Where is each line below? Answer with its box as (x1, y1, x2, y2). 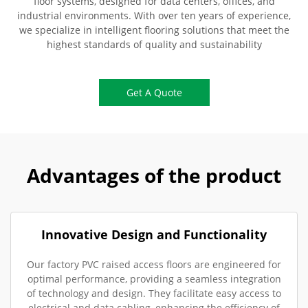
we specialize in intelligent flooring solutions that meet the (19, 23, 289, 37)
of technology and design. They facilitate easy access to (27, 287, 281, 300)
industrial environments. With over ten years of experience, (17, 9, 291, 23)
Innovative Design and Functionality (41, 226, 267, 243)
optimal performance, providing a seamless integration (27, 272, 281, 286)
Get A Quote (126, 86, 182, 100)
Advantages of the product (27, 162, 281, 189)
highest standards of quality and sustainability (46, 38, 262, 52)
